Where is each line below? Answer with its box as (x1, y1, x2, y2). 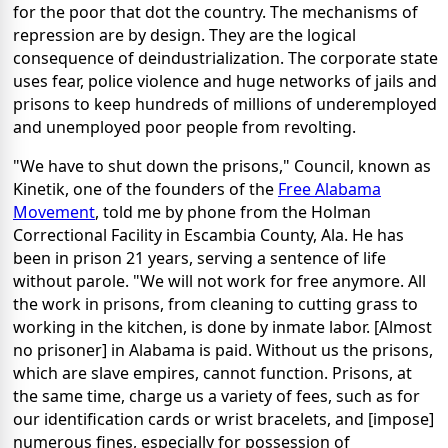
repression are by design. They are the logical (13, 24, 356, 47)
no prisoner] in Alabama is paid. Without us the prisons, (13, 339, 433, 362)
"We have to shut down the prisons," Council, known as (13, 155, 431, 178)
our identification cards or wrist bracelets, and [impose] (13, 408, 434, 431)
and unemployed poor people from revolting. (13, 116, 356, 139)
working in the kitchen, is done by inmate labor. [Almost (13, 316, 432, 339)
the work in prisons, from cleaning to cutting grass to (13, 293, 418, 316)
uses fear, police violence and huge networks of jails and (13, 70, 437, 93)
